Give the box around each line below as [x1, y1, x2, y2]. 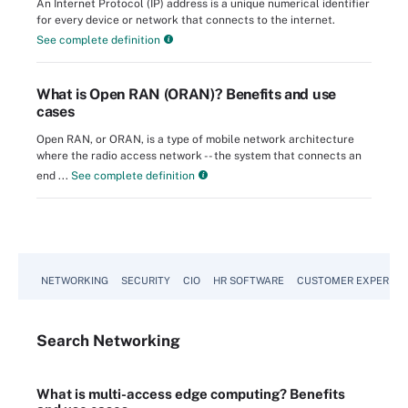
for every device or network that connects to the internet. [36, 14, 335, 27]
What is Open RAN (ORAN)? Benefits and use [36, 86, 336, 104]
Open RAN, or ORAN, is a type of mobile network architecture [36, 133, 354, 147]
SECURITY [121, 275, 170, 287]
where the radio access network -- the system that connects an [36, 149, 362, 163]
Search [36, 331, 93, 351]
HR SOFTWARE [213, 275, 284, 287]
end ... [36, 169, 68, 183]
